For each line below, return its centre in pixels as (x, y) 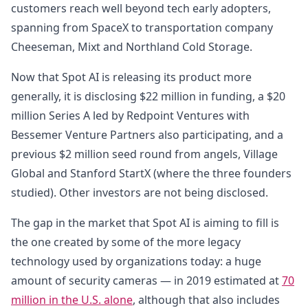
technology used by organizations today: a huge (136, 261)
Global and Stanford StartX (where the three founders (151, 173)
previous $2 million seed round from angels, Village (144, 154)
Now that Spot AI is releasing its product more (131, 77)
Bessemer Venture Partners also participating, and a (147, 135)
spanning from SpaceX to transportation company (142, 27)
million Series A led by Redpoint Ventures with (130, 115)
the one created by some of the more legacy (126, 242)
